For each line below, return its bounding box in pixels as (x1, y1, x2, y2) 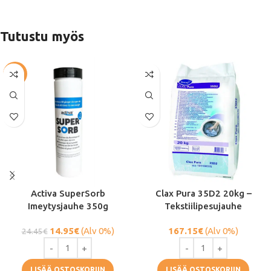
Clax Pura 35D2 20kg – (155, 188, 252, 198)
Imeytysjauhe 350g (27, 201, 108, 211)
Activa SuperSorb (30, 188, 105, 198)
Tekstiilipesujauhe (165, 201, 242, 211)
